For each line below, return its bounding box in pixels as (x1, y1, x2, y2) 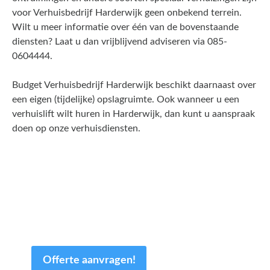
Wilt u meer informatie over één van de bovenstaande (12, 22, 239, 32)
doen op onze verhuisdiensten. (12, 123, 140, 133)
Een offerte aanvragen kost (31, 177, 220, 193)
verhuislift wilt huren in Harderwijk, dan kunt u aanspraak (12, 108, 255, 119)
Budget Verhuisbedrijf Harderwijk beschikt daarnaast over (12, 80, 256, 90)
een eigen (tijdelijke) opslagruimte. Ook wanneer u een (12, 94, 239, 104)
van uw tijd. (31, 216, 112, 232)
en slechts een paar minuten (31, 196, 228, 213)
